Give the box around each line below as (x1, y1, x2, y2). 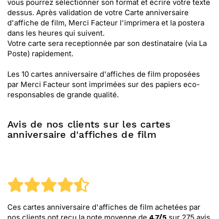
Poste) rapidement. (7, 49, 73, 58)
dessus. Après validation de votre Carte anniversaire (7, 8, 189, 17)
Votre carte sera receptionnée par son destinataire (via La (7, 39, 207, 48)
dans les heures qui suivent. (7, 28, 105, 38)
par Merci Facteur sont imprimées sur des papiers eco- (7, 80, 200, 89)
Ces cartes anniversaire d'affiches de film (7, 202, 153, 212)
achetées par (153, 202, 200, 212)
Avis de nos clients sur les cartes (7, 118, 171, 130)
